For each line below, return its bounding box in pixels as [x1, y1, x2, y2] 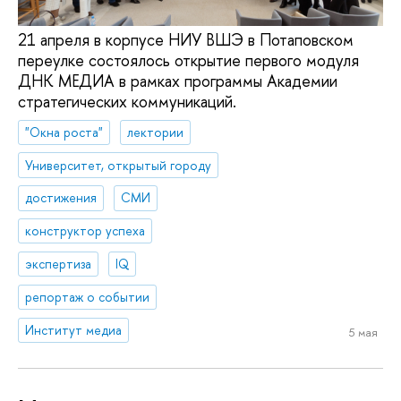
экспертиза [25, 255, 92, 273]
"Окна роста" [25, 123, 104, 141]
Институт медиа [25, 320, 123, 338]
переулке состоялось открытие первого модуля [18, 49, 359, 73]
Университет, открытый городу [25, 156, 212, 174]
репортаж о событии [25, 287, 150, 305]
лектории [127, 123, 184, 141]
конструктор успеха [25, 222, 146, 240]
